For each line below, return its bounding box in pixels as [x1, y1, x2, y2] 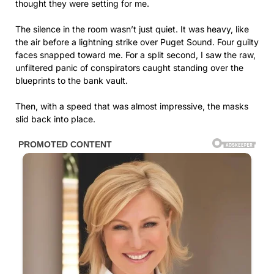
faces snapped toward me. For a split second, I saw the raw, [15, 50, 256, 61]
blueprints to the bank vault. [15, 75, 128, 86]
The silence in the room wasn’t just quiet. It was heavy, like [15, 24, 249, 35]
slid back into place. [15, 114, 95, 125]
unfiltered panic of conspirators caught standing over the [15, 62, 243, 73]
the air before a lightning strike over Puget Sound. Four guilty [15, 37, 259, 48]
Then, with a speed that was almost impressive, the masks [15, 101, 248, 112]
